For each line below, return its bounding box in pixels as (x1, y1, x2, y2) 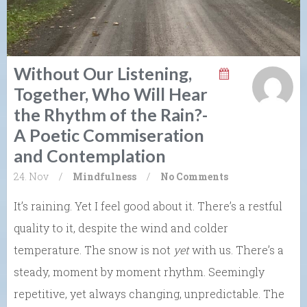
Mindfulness (73, 169, 136, 183)
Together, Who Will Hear (14, 83, 208, 104)
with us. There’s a (192, 242, 284, 257)
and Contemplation (14, 145, 166, 166)
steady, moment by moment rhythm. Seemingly (14, 264, 265, 279)
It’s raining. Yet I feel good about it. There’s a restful (14, 198, 282, 213)
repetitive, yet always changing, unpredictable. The (14, 286, 284, 301)
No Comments (160, 169, 228, 183)
